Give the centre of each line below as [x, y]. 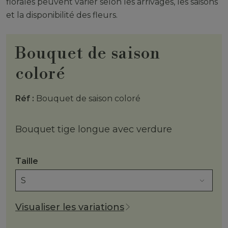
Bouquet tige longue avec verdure [94, 129]
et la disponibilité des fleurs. [62, 15]
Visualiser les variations [70, 207]
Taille [27, 161]
